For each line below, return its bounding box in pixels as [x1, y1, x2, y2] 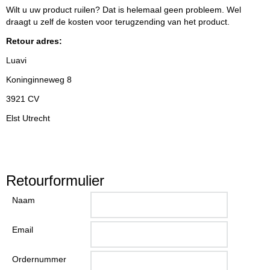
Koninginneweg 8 [6, 75, 72, 84]
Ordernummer [12, 254, 66, 264]
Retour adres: [6, 36, 62, 46]
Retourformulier [6, 172, 104, 189]
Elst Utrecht [6, 113, 50, 123]
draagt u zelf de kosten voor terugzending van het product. [6, 17, 230, 27]
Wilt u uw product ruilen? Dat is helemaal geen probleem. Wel [6, 5, 241, 14]
